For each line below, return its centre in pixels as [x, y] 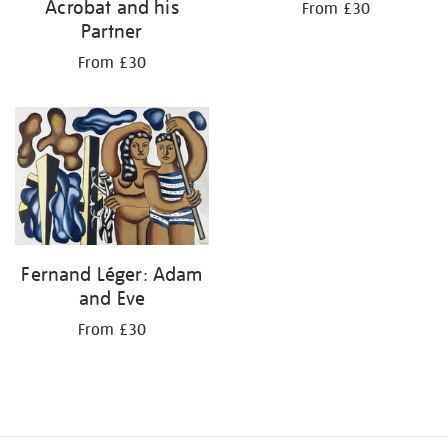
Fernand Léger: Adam [112, 273]
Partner [112, 31]
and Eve [112, 297]
